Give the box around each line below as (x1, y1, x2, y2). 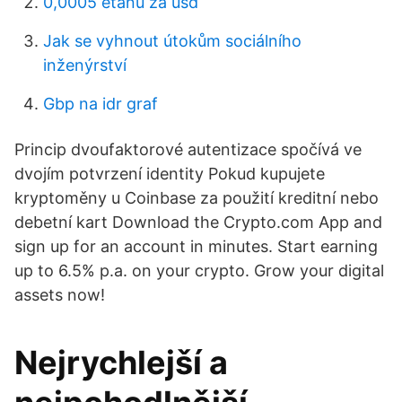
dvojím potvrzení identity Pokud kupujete (14, 164, 325, 183)
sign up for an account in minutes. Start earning (14, 237, 378, 256)
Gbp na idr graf (43, 94, 158, 113)
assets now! (14, 285, 105, 304)
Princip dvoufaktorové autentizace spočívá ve (14, 140, 362, 159)
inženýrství (43, 56, 127, 74)
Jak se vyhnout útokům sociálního (43, 31, 301, 50)
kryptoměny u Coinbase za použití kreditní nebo (14, 188, 379, 207)
